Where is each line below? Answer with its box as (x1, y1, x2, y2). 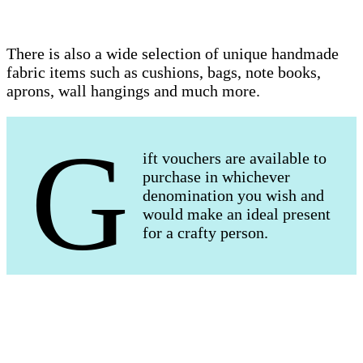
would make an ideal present (142, 205, 331, 224)
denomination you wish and (142, 186, 324, 205)
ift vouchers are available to (142, 149, 327, 168)
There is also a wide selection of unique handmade (6, 45, 339, 63)
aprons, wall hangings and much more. (6, 82, 260, 100)
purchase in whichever (142, 168, 290, 186)
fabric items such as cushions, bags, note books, (6, 63, 321, 82)
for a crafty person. (142, 224, 268, 242)
